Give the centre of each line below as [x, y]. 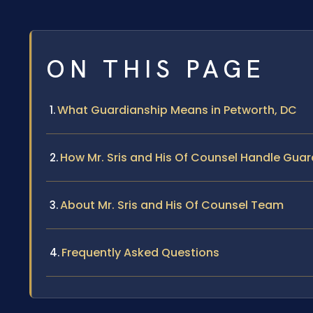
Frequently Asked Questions [140, 253]
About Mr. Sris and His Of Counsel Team [172, 205]
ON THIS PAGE [156, 69]
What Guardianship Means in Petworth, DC [177, 110]
